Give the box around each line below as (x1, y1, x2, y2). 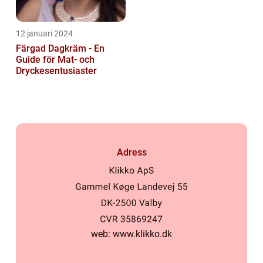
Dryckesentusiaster (16, 65, 97, 76)
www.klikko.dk (113, 228, 172, 240)
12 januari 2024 (16, 28, 73, 38)
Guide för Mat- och (16, 53, 95, 65)
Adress (116, 146, 147, 158)
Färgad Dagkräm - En (16, 42, 104, 54)
